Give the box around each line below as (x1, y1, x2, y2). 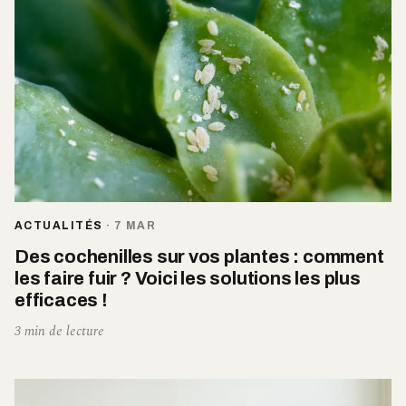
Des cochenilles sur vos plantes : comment (14, 246, 384, 267)
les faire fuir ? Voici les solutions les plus (14, 268, 361, 289)
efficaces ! (14, 290, 108, 311)
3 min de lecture (14, 321, 104, 343)
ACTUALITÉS (14, 219, 103, 233)
